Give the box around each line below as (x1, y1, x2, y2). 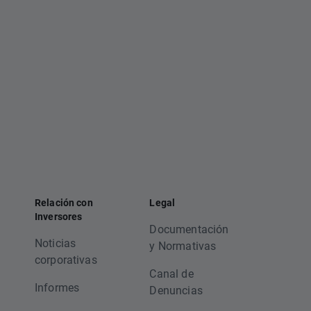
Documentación (149, 221, 229, 236)
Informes (34, 280, 80, 294)
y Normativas (149, 238, 217, 253)
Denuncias (149, 283, 203, 297)
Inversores (34, 210, 83, 223)
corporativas (34, 252, 97, 267)
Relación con (34, 196, 93, 209)
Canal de (149, 266, 194, 280)
